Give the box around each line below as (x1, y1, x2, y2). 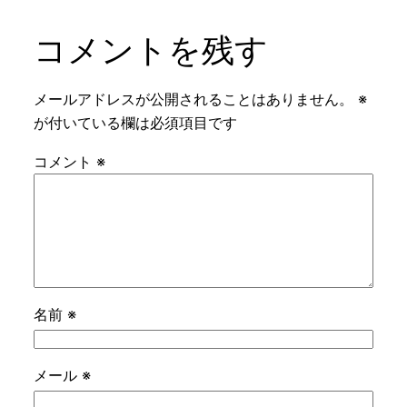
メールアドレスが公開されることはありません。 (33, 90, 353, 109)
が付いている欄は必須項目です (33, 114, 237, 133)
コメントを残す (33, 30, 268, 71)
